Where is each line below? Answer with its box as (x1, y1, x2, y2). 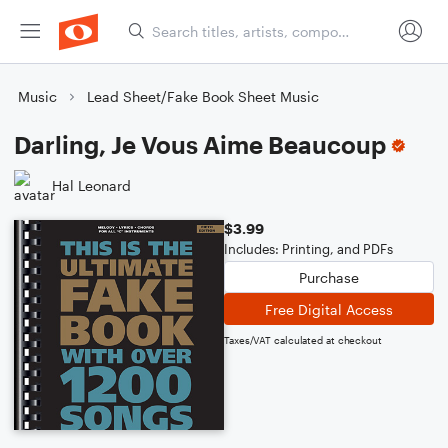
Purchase (299, 268, 359, 286)
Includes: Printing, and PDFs (224, 241, 393, 257)
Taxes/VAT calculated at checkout (224, 334, 382, 346)
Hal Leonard (52, 176, 131, 194)
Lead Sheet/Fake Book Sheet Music (87, 88, 319, 105)
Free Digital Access (265, 300, 393, 318)
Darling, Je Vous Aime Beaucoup (14, 130, 386, 159)
